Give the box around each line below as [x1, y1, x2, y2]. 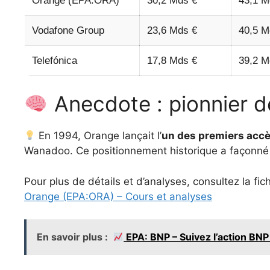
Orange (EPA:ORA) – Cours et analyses [24, 190, 212, 202]
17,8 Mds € [147, 54, 197, 66]
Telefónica [32, 54, 77, 66]
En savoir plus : [37, 231, 108, 243]
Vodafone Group [32, 24, 104, 36]
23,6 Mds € [147, 24, 197, 36]
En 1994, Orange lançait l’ [36, 130, 162, 142]
